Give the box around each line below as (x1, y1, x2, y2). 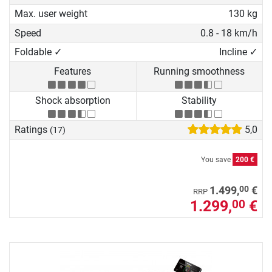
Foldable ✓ (15, 46, 62, 58)
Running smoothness (154, 65, 245, 77)
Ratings (15, 124, 50, 136)
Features (54, 65, 92, 77)
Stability (182, 94, 217, 106)
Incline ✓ (219, 46, 257, 58)
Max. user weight (15, 8, 87, 20)
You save (201, 155, 233, 165)
